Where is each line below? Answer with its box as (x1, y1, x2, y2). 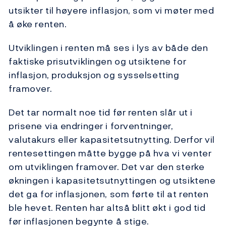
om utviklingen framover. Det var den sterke (9, 160, 205, 174)
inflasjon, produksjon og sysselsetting (9, 68, 180, 82)
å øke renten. (9, 17, 67, 31)
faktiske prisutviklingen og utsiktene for (9, 54, 187, 69)
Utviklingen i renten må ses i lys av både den (9, 41, 208, 55)
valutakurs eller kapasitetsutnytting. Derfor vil (9, 133, 215, 147)
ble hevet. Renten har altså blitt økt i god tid (9, 201, 206, 215)
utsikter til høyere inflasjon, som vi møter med (9, 4, 214, 18)
